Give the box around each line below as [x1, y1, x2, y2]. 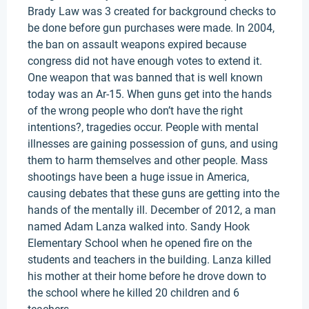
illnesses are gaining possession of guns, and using [28, 137, 278, 150]
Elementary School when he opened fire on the [28, 237, 252, 250]
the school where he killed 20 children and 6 [28, 286, 239, 299]
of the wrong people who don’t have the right [28, 104, 243, 117]
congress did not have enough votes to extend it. [28, 54, 262, 68]
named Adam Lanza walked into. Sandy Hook [28, 220, 250, 233]
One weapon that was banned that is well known [28, 71, 263, 84]
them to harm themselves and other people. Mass [28, 154, 268, 167]
